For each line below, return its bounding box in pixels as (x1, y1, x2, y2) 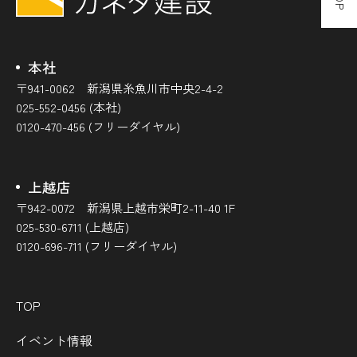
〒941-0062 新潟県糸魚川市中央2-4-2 (16, 80, 223, 97)
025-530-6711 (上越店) (16, 218, 129, 236)
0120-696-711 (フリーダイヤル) (16, 237, 177, 255)
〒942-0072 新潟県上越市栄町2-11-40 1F (16, 199, 235, 217)
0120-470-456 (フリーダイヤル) (16, 118, 180, 135)
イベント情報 (16, 331, 92, 351)
